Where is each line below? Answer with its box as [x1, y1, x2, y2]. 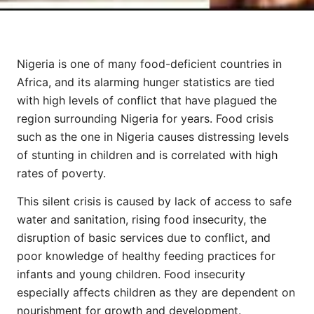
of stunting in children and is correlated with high [17, 147, 278, 162]
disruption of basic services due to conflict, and [17, 231, 271, 245]
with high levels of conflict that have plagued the [17, 93, 277, 107]
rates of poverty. [17, 165, 106, 180]
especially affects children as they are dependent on [17, 285, 295, 300]
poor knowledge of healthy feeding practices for [17, 249, 275, 264]
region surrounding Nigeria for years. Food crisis [17, 111, 273, 125]
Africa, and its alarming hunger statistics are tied [17, 74, 275, 89]
